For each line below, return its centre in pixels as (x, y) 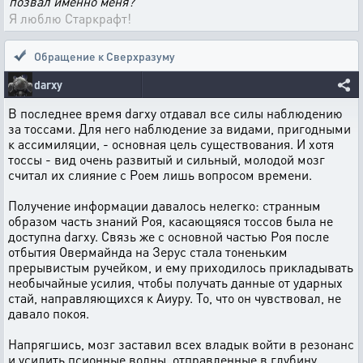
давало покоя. (49, 313)
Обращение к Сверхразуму (105, 56)
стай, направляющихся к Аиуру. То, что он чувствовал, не (175, 298)
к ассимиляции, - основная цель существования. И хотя (171, 144)
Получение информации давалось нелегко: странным (164, 205)
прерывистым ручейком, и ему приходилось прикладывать (181, 267)
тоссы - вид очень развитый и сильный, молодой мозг (167, 159)
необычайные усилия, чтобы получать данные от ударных (175, 282)
